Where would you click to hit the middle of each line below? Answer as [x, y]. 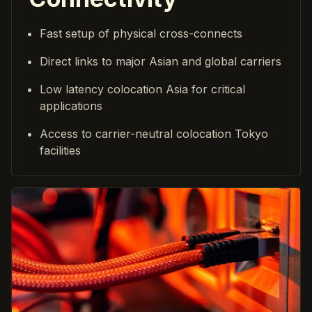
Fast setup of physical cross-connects [141, 34]
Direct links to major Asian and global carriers [161, 62]
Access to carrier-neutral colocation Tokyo [154, 134]
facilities [60, 151]
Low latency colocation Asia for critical [142, 89]
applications [71, 106]
